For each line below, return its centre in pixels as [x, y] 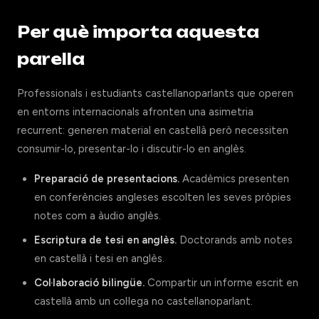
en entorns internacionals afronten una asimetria [135, 112]
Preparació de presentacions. [107, 179]
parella [51, 59]
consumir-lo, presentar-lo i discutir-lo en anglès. [132, 149]
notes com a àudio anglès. [98, 216]
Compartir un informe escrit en [221, 283]
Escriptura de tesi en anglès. [105, 240]
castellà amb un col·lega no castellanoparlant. [143, 301]
